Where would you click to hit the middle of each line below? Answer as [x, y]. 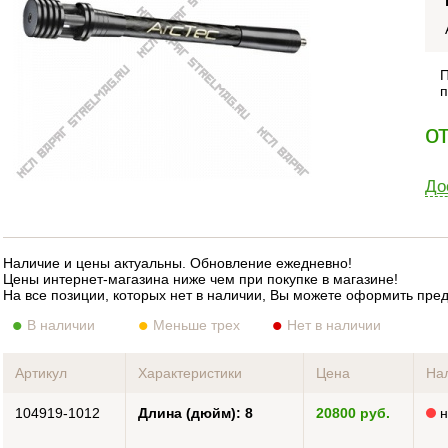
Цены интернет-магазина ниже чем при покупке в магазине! [201, 279]
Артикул [41, 373]
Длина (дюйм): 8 [196, 413]
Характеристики [190, 373]
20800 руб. [353, 413]
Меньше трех [197, 325]
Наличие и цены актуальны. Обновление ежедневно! [178, 263]
